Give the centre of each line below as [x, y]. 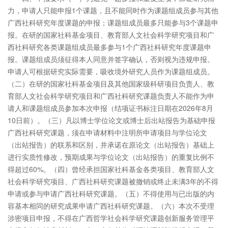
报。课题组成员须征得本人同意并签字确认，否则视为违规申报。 [111, 59]
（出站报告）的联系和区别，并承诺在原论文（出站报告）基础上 [111, 145]
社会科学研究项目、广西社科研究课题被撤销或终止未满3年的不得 [113, 181]
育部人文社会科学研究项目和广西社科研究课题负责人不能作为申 [111, 96]
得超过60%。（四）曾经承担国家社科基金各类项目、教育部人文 [111, 169]
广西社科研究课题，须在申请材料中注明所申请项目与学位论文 [107, 132]
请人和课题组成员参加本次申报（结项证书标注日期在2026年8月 [110, 108]
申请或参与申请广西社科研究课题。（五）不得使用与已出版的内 [111, 193]
